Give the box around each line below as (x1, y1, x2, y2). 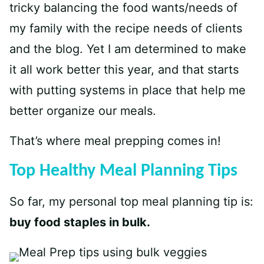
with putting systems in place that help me (9, 83, 246, 97)
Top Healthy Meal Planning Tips (9, 162, 237, 180)
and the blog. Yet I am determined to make (9, 42, 246, 56)
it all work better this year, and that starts (9, 62, 239, 77)
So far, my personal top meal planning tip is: (9, 194, 253, 209)
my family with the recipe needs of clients (9, 21, 242, 35)
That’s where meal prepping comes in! (9, 134, 221, 148)
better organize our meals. (9, 104, 156, 118)
